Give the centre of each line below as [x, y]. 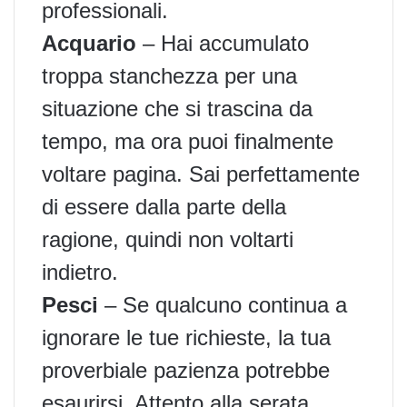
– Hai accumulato [223, 43]
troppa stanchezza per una [169, 75]
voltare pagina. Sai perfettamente [201, 174]
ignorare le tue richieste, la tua [186, 337]
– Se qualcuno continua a [223, 304]
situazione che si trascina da [177, 108]
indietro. [80, 272]
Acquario [89, 43]
